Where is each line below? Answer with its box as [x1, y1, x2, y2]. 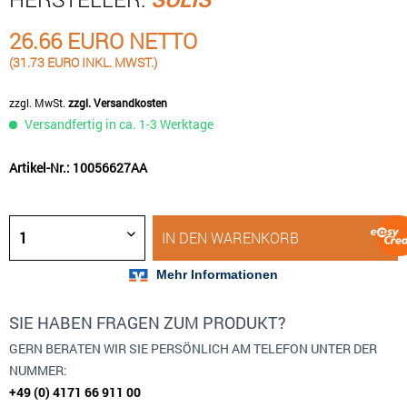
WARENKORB [211, 228, 300, 247]
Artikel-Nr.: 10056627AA [9, 159, 147, 176]
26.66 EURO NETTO [9, 26, 197, 55]
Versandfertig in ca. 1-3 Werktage [22, 115, 213, 133]
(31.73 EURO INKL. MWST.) [9, 54, 157, 71]
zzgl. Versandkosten [68, 95, 167, 110]
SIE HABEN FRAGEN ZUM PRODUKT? [9, 312, 286, 333]
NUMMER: [9, 362, 67, 379]
